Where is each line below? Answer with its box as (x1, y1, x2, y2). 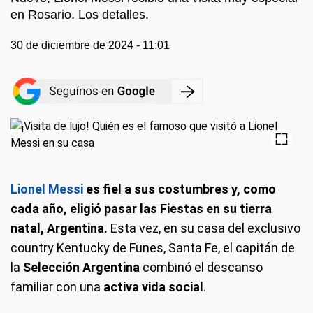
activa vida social (103, 279, 203, 294)
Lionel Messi (10, 182, 83, 196)
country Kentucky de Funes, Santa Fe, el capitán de (10, 240, 295, 255)
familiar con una (10, 279, 103, 294)
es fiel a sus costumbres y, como (83, 182, 276, 196)
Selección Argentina (23, 260, 140, 275)
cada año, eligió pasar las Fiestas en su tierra (10, 201, 272, 216)
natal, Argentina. (10, 221, 110, 235)
